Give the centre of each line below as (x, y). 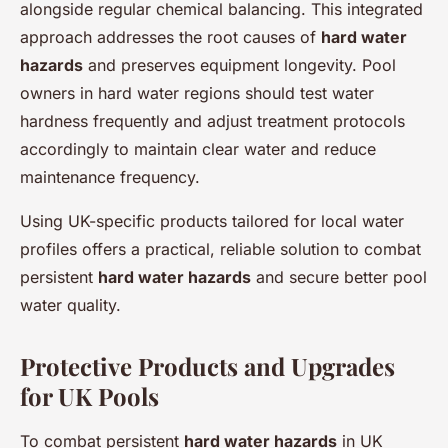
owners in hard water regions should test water (197, 93)
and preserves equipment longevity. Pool (239, 65)
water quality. (70, 305)
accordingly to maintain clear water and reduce (198, 149)
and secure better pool (339, 277)
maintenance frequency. (110, 177)
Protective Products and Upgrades (207, 366)
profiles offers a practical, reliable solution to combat (220, 249)
